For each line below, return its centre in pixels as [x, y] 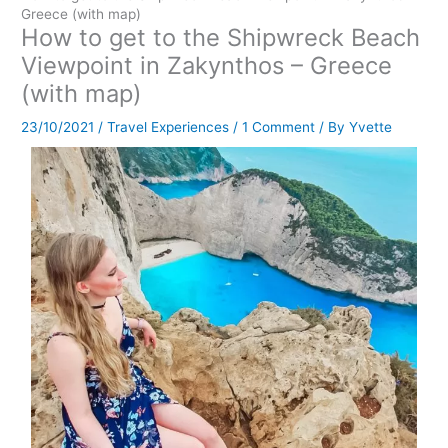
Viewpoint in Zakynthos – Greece [207, 65]
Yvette [371, 126]
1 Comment [279, 126]
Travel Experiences [168, 126]
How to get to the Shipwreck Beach [221, 37]
